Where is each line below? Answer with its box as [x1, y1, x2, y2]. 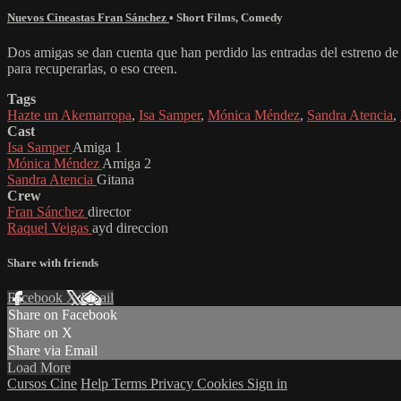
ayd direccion [92, 220, 168, 236]
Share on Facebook [8, 307, 117, 323]
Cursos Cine [7, 376, 77, 392]
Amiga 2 [102, 156, 151, 172]
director [88, 204, 131, 220]
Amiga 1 [73, 140, 122, 156]
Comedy [241, 10, 283, 24]
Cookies [197, 376, 247, 392]
